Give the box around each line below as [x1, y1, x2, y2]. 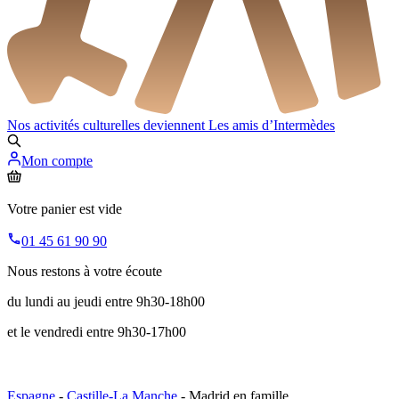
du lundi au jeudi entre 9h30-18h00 [7, 294, 205, 310]
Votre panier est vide [7, 201, 122, 217]
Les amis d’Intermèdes [208, 118, 335, 134]
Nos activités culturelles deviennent [7, 118, 208, 134]
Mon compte [21, 153, 93, 169]
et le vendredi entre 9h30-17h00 [7, 324, 186, 340]
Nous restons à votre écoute [7, 264, 162, 280]
